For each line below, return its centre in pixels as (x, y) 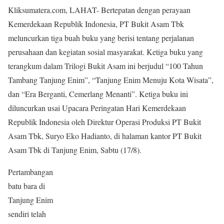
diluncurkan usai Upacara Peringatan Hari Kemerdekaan (97, 107)
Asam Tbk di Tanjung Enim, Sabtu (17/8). (75, 149)
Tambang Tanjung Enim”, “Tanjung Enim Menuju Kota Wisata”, (111, 79)
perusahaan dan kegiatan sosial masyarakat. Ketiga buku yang (105, 51)
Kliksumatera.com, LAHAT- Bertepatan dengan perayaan (99, 9)
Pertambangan (30, 171)
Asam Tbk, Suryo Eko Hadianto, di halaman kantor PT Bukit (105, 135)
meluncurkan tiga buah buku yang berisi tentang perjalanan (101, 37)
